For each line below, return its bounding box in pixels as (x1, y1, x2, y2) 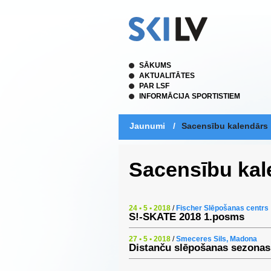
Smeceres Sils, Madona (176, 235, 257, 243)
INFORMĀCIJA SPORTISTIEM (139, 92, 240, 100)
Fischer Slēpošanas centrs (176, 204, 269, 212)
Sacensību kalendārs (181, 121, 268, 131)
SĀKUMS (139, 61, 171, 70)
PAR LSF (139, 82, 169, 90)
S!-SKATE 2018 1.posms (129, 211, 244, 223)
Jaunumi (129, 121, 165, 131)
